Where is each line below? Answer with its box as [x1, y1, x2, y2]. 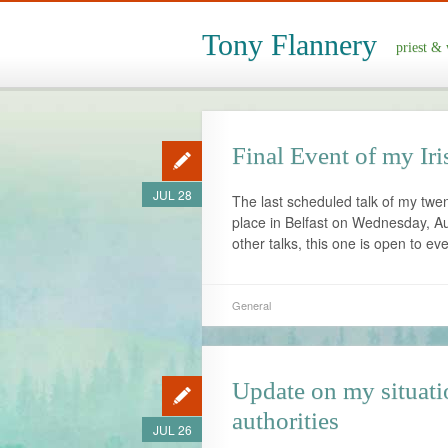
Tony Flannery [202, 28, 377, 61]
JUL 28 [152, 186, 192, 203]
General [232, 297, 271, 313]
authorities [232, 407, 339, 434]
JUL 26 [152, 421, 192, 438]
